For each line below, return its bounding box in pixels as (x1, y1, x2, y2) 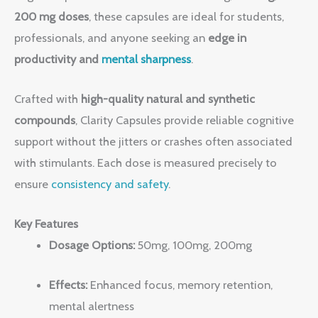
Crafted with (14, 91, 81, 106)
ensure (14, 176, 51, 191)
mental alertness (49, 299, 135, 314)
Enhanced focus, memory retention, (87, 278, 273, 292)
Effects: (49, 278, 88, 292)
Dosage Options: (49, 238, 136, 253)
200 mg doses (14, 9, 89, 23)
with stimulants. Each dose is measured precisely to (14, 155, 277, 170)
